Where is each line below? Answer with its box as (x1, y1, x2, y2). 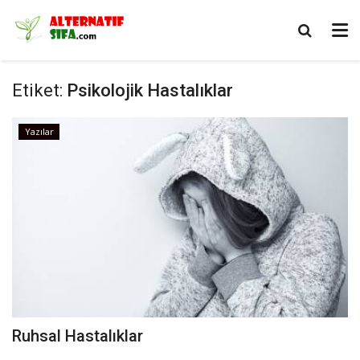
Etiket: (12, 80, 63, 100)
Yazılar (24, 125, 54, 137)
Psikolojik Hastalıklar (67, 80, 233, 100)
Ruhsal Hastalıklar (12, 325, 143, 346)
